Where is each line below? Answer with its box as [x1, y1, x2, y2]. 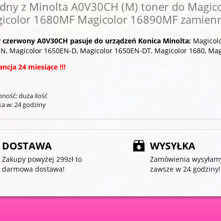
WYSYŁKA [150, 139, 195, 153]
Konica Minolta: [136, 36, 191, 46]
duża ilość [18, 91, 47, 101]
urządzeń [105, 36, 136, 46]
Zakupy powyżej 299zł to [2, 154, 82, 164]
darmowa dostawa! [2, 164, 65, 174]
